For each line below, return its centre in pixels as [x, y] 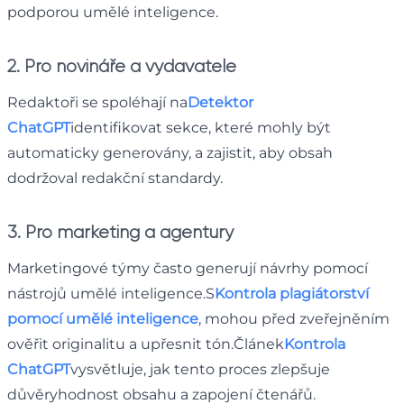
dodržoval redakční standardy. [115, 178]
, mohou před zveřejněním [294, 318]
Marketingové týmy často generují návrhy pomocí [188, 268]
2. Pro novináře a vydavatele [122, 66]
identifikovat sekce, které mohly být [201, 127]
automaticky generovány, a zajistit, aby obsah [170, 152]
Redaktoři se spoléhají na [97, 102]
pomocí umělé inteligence [103, 318]
